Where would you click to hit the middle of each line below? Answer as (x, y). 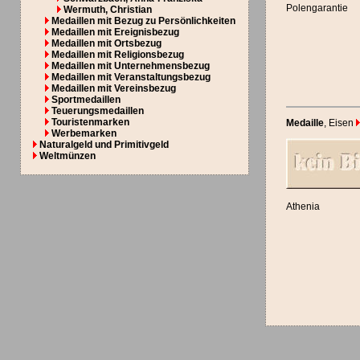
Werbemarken (84, 134)
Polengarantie (317, 8)
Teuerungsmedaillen (98, 111)
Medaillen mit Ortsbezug (107, 44)
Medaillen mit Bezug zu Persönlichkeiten (144, 21)
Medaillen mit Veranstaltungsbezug (131, 78)
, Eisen (339, 123)
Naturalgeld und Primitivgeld (104, 145)
